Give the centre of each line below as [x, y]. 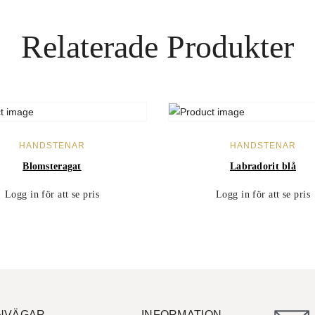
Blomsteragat [52, 166]
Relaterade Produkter [157, 47]
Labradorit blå [263, 166]
